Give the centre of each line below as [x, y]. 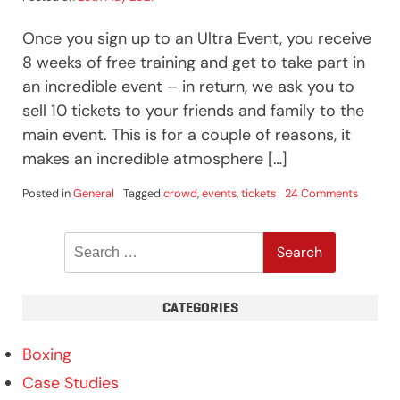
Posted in [48, 193]
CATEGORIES [200, 307]
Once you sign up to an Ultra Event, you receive [197, 38]
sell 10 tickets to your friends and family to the [193, 110]
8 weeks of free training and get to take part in [194, 62]
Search [86, 241]
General [94, 193]
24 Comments [321, 193]
